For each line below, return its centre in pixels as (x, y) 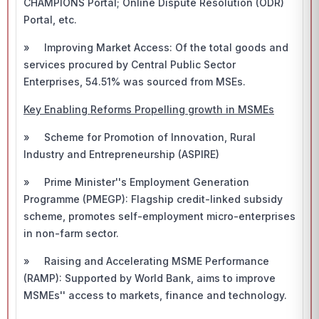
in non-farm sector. (73, 233)
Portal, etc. (52, 20)
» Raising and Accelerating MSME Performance (146, 261)
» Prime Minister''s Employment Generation (136, 182)
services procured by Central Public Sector (130, 64)
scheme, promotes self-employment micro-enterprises (159, 216)
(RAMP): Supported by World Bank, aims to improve (150, 278)
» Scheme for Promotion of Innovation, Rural (140, 137)
